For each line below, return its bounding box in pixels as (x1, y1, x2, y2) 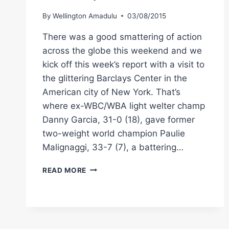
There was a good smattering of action (42, 31, 202, 42)
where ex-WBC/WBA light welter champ (42, 100, 205, 111)
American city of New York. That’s (42, 86, 180, 97)
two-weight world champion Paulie (42, 128, 185, 139)
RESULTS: (86, 195, 122, 204)
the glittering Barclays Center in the (42, 73, 187, 83)
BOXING (86, 185, 116, 193)
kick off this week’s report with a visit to (42, 59, 204, 70)
